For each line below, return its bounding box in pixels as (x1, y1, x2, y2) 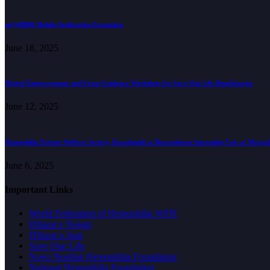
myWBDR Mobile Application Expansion (5, 20, 123, 28)
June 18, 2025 (5, 42, 58, 53)
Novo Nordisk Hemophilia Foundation (29, 251, 177, 262)
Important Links (5, 184, 73, 195)
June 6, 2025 (5, 160, 54, 171)
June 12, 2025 (5, 101, 58, 112)
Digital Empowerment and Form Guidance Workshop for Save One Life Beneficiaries (5, 79, 253, 87)
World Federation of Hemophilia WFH (29, 207, 177, 218)
